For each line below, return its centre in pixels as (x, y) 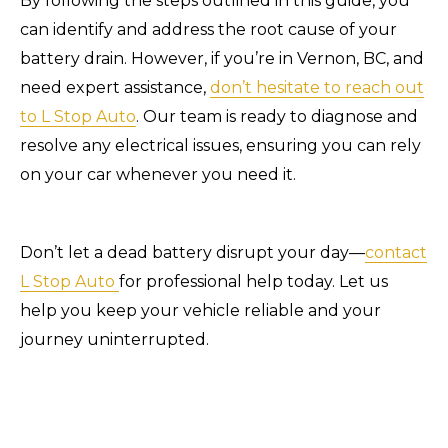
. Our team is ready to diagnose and (277, 116)
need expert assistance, (115, 87)
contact (396, 252)
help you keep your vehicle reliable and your (200, 310)
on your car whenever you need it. (160, 174)
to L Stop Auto (78, 116)
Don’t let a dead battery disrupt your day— (192, 252)
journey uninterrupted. (114, 339)
